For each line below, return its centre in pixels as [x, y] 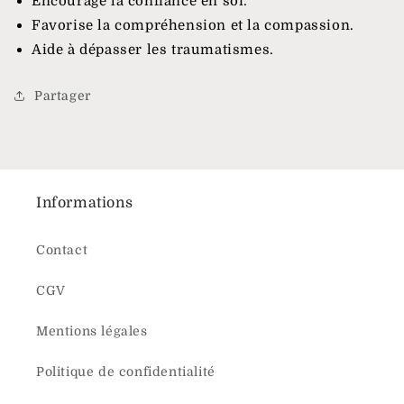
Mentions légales [92, 331]
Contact [62, 250]
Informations [85, 203]
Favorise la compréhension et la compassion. [193, 25]
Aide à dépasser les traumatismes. [153, 49]
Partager [63, 95]
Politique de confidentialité [126, 372]
